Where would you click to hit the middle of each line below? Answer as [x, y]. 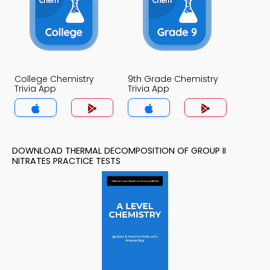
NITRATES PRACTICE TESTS [66, 161]
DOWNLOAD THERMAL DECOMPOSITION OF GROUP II [119, 151]
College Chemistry [54, 79]
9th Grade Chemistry [173, 79]
